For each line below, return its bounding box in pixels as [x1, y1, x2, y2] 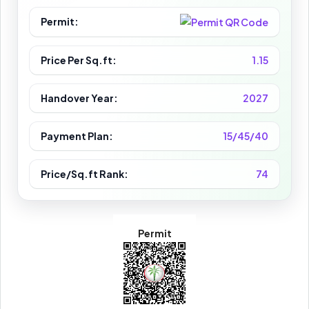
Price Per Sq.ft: [41, 54, 117, 67]
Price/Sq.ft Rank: [41, 168, 128, 181]
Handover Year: [41, 92, 118, 105]
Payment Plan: [41, 130, 113, 143]
